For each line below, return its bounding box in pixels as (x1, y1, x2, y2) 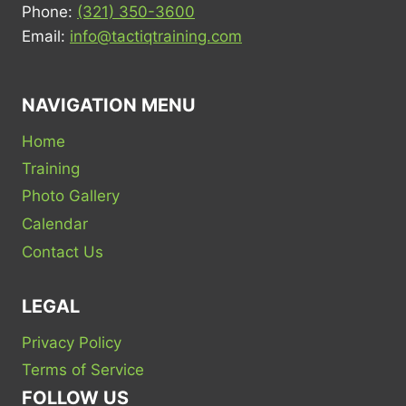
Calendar (22, 215, 88, 234)
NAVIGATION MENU (22, 94, 196, 117)
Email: (22, 27, 70, 46)
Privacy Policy (22, 333, 121, 352)
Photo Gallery (22, 187, 120, 206)
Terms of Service (22, 361, 144, 380)
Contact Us (22, 242, 103, 261)
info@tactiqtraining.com (70, 27, 242, 46)
